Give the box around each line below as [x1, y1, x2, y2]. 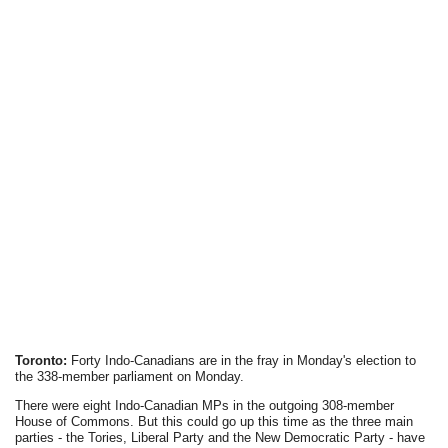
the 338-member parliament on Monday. [15, 369, 245, 384]
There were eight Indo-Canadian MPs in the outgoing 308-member [15, 398, 395, 413]
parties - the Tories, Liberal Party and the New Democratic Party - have [15, 430, 426, 445]
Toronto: [15, 353, 68, 368]
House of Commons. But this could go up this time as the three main [15, 414, 414, 429]
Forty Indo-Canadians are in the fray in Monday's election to [67, 353, 417, 368]
